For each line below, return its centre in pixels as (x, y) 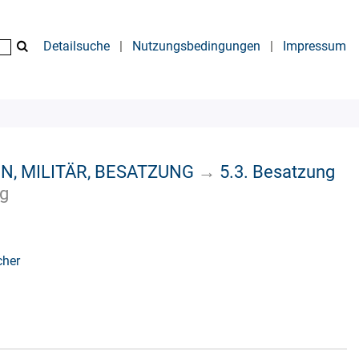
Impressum (315, 46)
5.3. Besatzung (277, 171)
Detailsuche (77, 46)
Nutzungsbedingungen (196, 46)
